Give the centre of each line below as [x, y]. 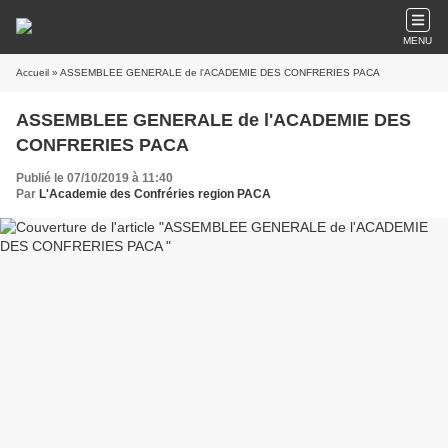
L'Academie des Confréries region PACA [155, 194]
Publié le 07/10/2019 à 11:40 [94, 178]
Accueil [32, 72]
